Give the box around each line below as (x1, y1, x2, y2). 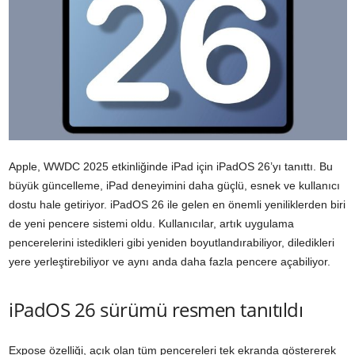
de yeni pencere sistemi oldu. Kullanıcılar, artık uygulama (9, 216, 294, 230)
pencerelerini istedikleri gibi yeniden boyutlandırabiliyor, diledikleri (9, 235, 334, 249)
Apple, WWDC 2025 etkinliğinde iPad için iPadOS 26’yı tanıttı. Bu (9, 159, 333, 173)
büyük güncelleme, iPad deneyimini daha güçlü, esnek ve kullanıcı (9, 178, 340, 192)
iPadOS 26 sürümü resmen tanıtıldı (9, 296, 303, 323)
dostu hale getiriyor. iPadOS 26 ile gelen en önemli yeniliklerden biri (9, 197, 345, 211)
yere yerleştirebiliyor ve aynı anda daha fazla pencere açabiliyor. (9, 254, 330, 268)
